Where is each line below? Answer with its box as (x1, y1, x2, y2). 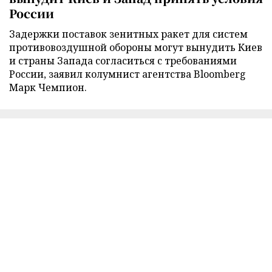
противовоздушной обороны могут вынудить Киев (9, 40, 262, 54)
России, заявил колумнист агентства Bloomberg (9, 67, 246, 81)
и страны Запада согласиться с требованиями (9, 53, 237, 67)
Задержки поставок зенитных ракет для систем (9, 27, 248, 41)
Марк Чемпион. (9, 80, 87, 94)
